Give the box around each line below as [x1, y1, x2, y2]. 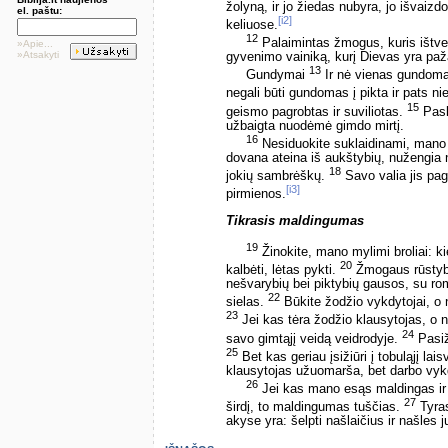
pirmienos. [226, 187, 286, 202]
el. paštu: [17, 5, 62, 16]
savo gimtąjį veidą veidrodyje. [226, 331, 402, 346]
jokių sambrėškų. [226, 169, 329, 184]
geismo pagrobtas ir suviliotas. [226, 104, 407, 119]
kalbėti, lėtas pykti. [226, 263, 340, 278]
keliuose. [226, 17, 278, 32]
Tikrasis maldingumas [226, 214, 364, 229]
